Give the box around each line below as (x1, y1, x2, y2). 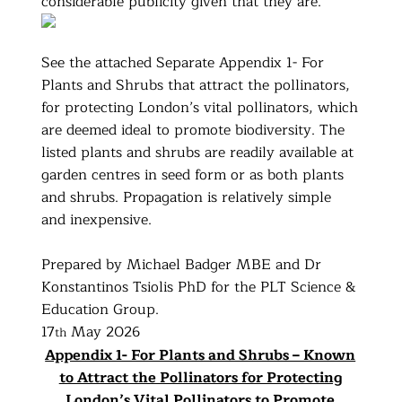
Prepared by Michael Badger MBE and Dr (41, 252, 322, 276)
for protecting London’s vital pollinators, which (41, 95, 359, 119)
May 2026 (66, 319, 141, 344)
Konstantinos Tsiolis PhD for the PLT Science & (41, 275, 356, 299)
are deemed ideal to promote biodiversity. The (41, 118, 345, 142)
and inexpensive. (41, 207, 153, 232)
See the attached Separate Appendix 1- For (41, 50, 325, 74)
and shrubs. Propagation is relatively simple (41, 185, 332, 209)
